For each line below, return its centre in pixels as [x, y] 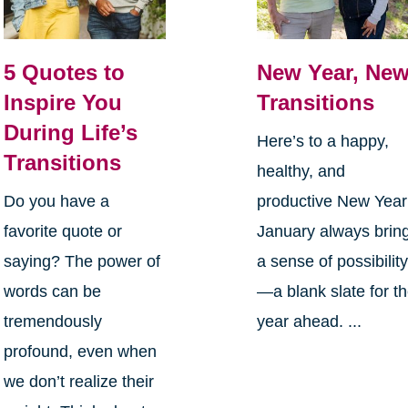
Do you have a [56, 201]
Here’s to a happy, [323, 141]
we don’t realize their [78, 381]
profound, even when [80, 351]
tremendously [52, 321]
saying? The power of [82, 261]
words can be [52, 291]
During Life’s [70, 132]
